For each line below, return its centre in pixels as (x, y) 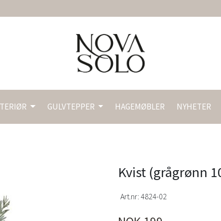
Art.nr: (130, 196)
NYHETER (194, 107)
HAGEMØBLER (140, 107)
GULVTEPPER (72, 107)
